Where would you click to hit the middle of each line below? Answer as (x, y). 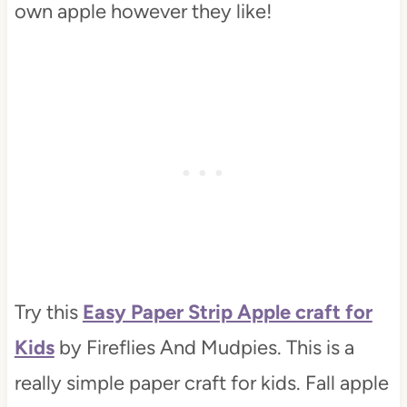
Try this (48, 313)
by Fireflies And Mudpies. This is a (204, 348)
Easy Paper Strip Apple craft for (227, 313)
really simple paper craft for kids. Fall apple (201, 383)
